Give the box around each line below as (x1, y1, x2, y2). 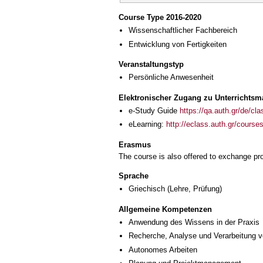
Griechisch (129, 184, 165, 194)
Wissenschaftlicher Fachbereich (129, 26, 237, 35)
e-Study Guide (129, 106, 180, 115)
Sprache (119, 171, 149, 181)
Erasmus (119, 140, 151, 149)
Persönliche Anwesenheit (129, 73, 214, 82)
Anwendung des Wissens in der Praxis (129, 218, 259, 227)
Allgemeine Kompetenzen (119, 205, 212, 214)
